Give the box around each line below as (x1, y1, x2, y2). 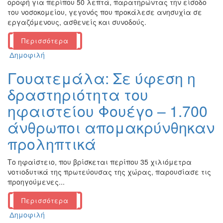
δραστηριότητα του (7, 84, 148, 106)
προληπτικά (7, 133, 96, 155)
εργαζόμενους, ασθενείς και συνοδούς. (7, 17, 146, 27)
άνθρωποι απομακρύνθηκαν (7, 116, 215, 138)
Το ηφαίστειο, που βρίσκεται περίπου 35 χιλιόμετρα (7, 157, 192, 167)
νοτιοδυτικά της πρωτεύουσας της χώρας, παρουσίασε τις (7, 167, 211, 177)
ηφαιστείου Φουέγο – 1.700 (7, 100, 208, 122)
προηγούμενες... (7, 177, 65, 187)
